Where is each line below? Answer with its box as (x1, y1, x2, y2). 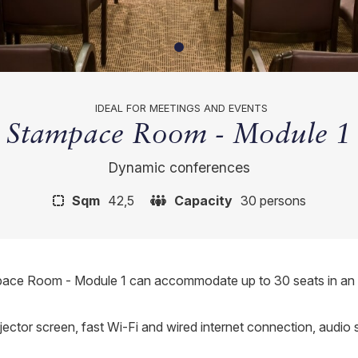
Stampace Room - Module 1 (6, 121, 352, 149)
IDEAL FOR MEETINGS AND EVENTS (94, 101, 268, 114)
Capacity (173, 192, 233, 209)
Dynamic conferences (108, 158, 250, 176)
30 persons (240, 192, 306, 209)
